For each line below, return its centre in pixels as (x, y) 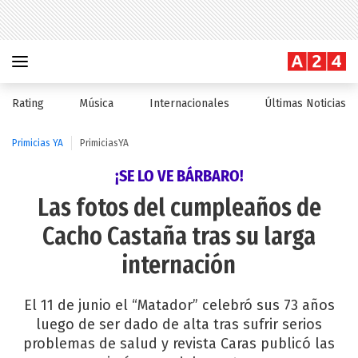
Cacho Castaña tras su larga (179, 237)
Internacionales (189, 103)
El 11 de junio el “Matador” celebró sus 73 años (179, 305)
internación (179, 265)
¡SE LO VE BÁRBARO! (179, 176)
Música (97, 103)
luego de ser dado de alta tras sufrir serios (179, 324)
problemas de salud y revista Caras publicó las (179, 344)
